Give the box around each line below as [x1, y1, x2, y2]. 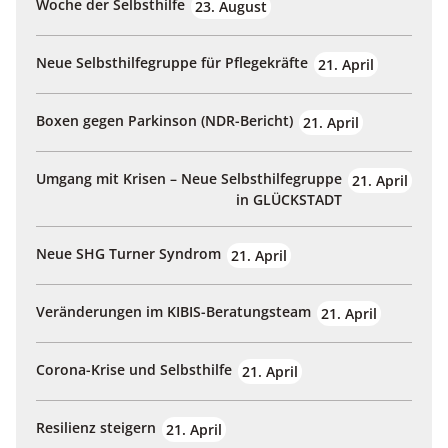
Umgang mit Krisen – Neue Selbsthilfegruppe [36, 169, 342, 189]
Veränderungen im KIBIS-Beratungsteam [36, 302, 311, 322]
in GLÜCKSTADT [236, 190, 342, 210]
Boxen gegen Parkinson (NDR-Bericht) [36, 111, 293, 131]
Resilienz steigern [36, 418, 156, 438]
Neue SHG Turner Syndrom [36, 244, 221, 264]
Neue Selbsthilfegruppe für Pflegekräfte [36, 53, 308, 73]
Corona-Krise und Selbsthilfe [36, 360, 232, 380]
